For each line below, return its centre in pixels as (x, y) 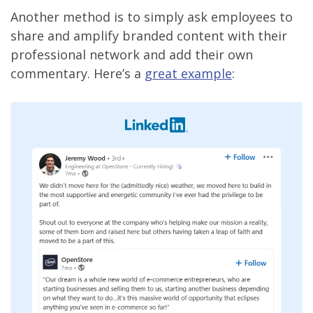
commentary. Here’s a (78, 73)
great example (188, 73)
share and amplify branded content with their (149, 35)
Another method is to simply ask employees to (152, 16)
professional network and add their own (132, 54)
